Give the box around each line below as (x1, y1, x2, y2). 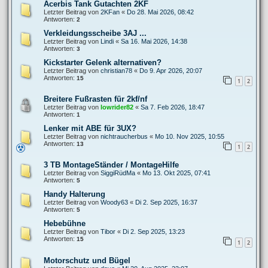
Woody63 (100, 199, 128, 206)
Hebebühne (44, 219, 86, 229)
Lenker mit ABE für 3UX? (44, 124, 136, 133)
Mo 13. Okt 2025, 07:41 (142, 169, 211, 177)
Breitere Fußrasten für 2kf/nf (44, 95, 147, 104)
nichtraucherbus (100, 133, 148, 141)
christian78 (100, 67, 132, 75)
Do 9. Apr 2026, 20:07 (139, 67, 202, 75)
